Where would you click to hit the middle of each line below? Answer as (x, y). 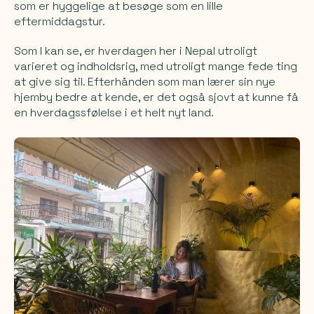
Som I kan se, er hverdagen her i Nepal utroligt (136, 50)
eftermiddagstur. (60, 21)
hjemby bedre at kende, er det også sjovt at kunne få (156, 97)
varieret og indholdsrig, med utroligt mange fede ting (156, 66)
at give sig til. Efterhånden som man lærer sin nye (145, 81)
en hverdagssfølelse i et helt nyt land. (114, 112)
